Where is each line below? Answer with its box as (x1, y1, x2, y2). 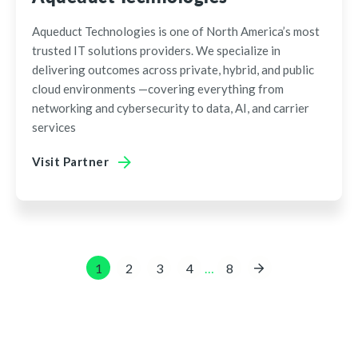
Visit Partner (32, 153, 109, 169)
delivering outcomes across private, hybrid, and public (32, 62, 314, 77)
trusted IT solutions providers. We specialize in (32, 43, 280, 58)
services (32, 120, 76, 134)
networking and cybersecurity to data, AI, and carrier (32, 101, 309, 115)
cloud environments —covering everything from (32, 82, 284, 96)
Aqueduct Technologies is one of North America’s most (32, 24, 320, 38)
